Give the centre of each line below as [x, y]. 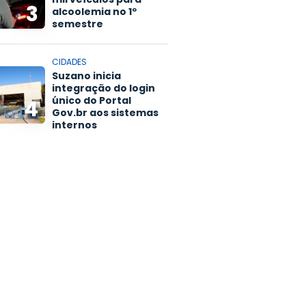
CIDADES [69, 62]
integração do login [103, 88]
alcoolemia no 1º [94, 12]
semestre [78, 24]
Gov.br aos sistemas [105, 113]
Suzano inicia [86, 76]
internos [74, 125]
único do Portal [92, 101]
